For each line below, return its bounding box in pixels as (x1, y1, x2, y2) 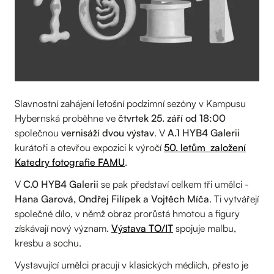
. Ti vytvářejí (209, 192, 259, 205)
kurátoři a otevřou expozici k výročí (15, 141, 164, 154)
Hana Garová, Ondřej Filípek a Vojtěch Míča (15, 192, 209, 205)
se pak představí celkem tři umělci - (98, 177, 249, 190)
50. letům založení (164, 141, 246, 154)
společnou (15, 126, 61, 139)
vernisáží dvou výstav (61, 126, 154, 139)
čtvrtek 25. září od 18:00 (118, 111, 226, 124)
